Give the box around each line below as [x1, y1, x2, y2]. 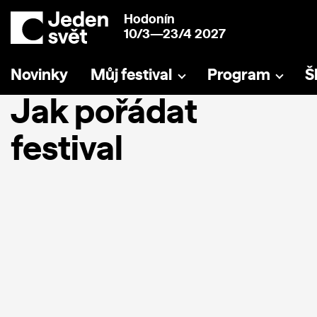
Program [207, 67, 270, 83]
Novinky [11, 67, 68, 83]
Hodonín [124, 13, 175, 26]
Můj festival [91, 67, 172, 83]
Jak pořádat [11, 96, 197, 130]
